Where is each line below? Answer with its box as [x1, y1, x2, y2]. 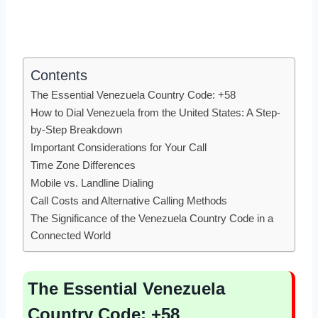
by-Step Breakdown [31, 123, 122, 136]
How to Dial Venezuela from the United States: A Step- [31, 106, 280, 119]
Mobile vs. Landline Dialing [31, 176, 153, 189]
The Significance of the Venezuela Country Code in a [31, 212, 273, 224]
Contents [31, 67, 87, 83]
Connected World [31, 229, 111, 241]
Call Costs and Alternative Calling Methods [31, 194, 227, 207]
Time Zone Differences [31, 158, 136, 171]
